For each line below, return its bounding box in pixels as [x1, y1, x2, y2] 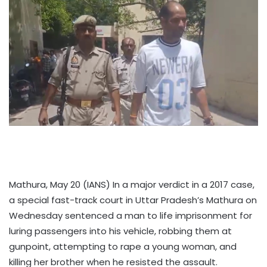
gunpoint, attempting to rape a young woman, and [9, 240, 237, 253]
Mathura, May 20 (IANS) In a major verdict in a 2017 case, [9, 178, 254, 191]
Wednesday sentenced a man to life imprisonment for [9, 209, 252, 222]
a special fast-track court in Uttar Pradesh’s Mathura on [9, 193, 257, 206]
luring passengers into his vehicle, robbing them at [9, 224, 232, 237]
